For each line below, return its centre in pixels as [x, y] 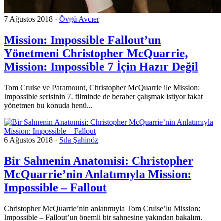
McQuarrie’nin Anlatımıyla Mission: [98, 174]
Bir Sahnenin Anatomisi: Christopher [99, 161]
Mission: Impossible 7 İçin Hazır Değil [101, 67]
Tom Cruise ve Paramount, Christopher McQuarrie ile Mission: [102, 88]
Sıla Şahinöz [79, 140]
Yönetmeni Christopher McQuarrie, [96, 54]
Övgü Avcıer [79, 19]
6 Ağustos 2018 [28, 140]
